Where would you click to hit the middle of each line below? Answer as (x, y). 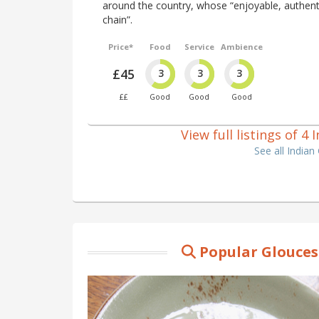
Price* (121, 46)
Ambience (241, 46)
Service (199, 46)
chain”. (117, 19)
